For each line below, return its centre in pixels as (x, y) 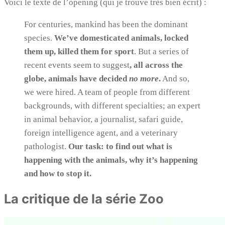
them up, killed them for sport (79, 51)
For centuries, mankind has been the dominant (106, 24)
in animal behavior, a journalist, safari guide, (103, 119)
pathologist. (46, 146)
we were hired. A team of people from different (107, 92)
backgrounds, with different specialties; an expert (112, 105)
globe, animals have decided (77, 78)
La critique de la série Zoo (84, 198)
